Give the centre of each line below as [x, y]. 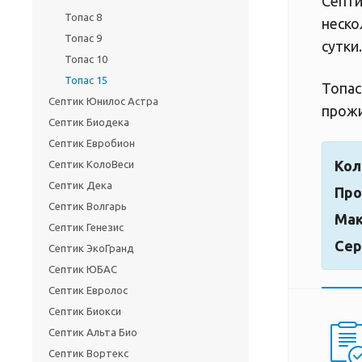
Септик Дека [80, 185]
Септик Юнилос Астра [103, 101]
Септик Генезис [86, 227]
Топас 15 [86, 80]
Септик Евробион [92, 143]
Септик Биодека [89, 122]
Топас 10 [86, 59]
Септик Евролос [88, 290]
